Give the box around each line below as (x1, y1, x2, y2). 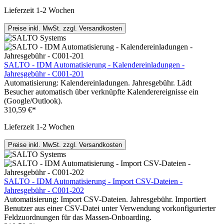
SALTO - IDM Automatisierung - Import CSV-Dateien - (4, 177, 182, 186)
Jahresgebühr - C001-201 (4, 69, 84, 78)
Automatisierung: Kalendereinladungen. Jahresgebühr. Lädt (4, 78, 191, 87)
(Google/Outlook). (4, 96, 62, 105)
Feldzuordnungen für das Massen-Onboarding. (4, 213, 151, 222)
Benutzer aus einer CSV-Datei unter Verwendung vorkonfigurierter (4, 204, 215, 213)
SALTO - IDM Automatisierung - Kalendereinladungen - (4, 60, 184, 69)
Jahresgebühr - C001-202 (4, 186, 84, 195)
